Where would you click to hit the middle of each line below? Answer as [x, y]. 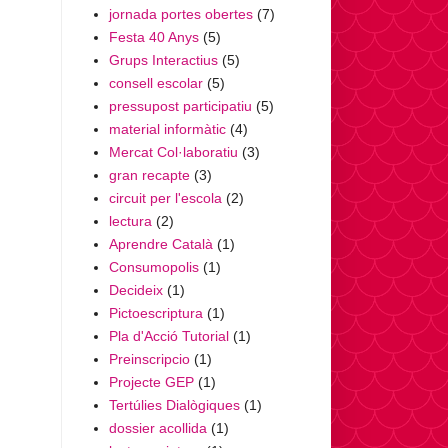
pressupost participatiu [180, 105]
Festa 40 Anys [153, 36]
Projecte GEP [151, 381]
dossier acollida [157, 427]
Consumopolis [153, 266]
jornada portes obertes [180, 13]
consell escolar [155, 82]
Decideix [135, 289]
